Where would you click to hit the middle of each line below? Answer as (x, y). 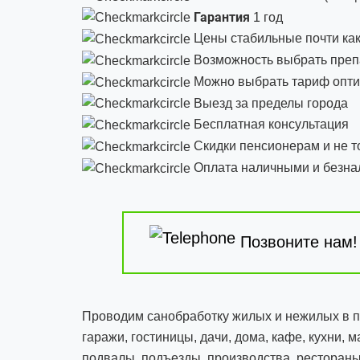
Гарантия (222, 17)
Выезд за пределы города (269, 103)
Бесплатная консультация (270, 125)
